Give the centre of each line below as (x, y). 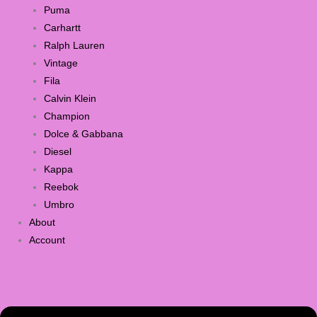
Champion (67, 117)
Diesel (57, 152)
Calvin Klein (70, 99)
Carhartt (62, 28)
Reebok (61, 188)
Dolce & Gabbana (83, 134)
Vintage (60, 64)
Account (47, 241)
